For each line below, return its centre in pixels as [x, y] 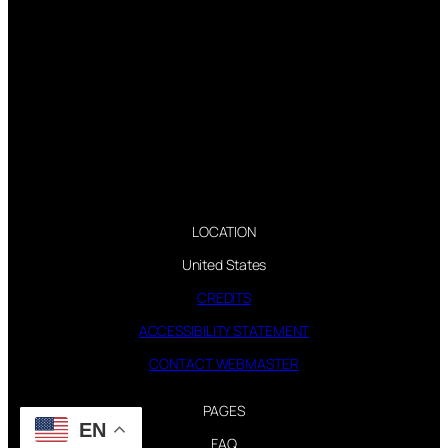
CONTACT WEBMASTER [224, 363]
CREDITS [224, 297]
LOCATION [224, 231]
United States [224, 264]
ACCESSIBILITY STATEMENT [224, 330]
